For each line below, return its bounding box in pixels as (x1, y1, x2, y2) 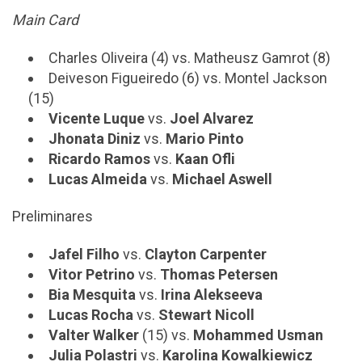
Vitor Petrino (48, 265, 135, 283)
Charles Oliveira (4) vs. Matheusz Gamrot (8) (48, 48, 330, 66)
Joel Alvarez (170, 109, 254, 127)
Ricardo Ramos (48, 149, 150, 167)
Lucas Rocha (48, 305, 133, 323)
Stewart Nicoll (158, 305, 255, 323)
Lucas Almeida (48, 170, 147, 187)
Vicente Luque (48, 109, 145, 127)
